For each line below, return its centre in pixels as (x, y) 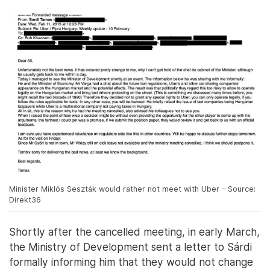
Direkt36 (25, 200)
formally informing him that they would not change (131, 262)
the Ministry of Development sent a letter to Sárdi (130, 247)
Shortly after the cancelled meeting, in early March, (134, 232)
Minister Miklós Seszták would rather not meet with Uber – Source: (132, 189)
